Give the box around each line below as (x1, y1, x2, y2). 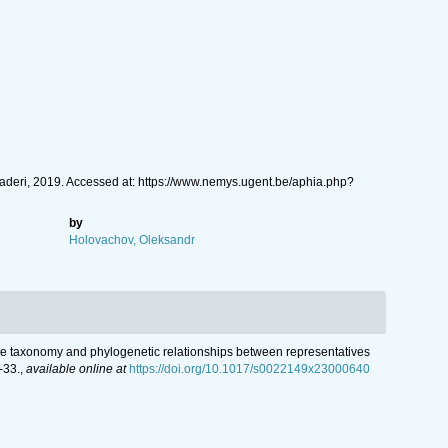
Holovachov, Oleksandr (69, 233, 196, 247)
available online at (26, 362, 126, 376)
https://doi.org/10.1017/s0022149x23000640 (129, 362, 370, 376)
